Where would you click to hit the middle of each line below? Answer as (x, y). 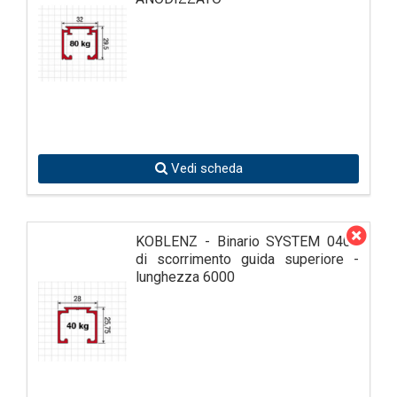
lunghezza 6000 (185, 276)
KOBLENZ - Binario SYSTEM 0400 (247, 241)
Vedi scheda (205, 168)
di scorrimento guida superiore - (247, 259)
